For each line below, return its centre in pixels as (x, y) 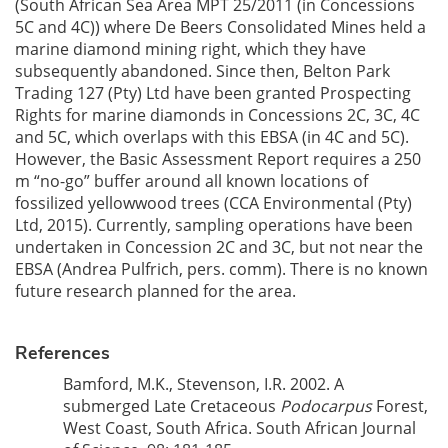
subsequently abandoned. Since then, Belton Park (202, 71)
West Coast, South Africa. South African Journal (239, 428)
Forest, (400, 406)
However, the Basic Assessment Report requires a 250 (218, 159)
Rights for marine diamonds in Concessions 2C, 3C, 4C (217, 115)
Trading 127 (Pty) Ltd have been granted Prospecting (213, 93)
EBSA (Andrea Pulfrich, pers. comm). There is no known (221, 269)
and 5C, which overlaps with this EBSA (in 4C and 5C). (212, 137)
